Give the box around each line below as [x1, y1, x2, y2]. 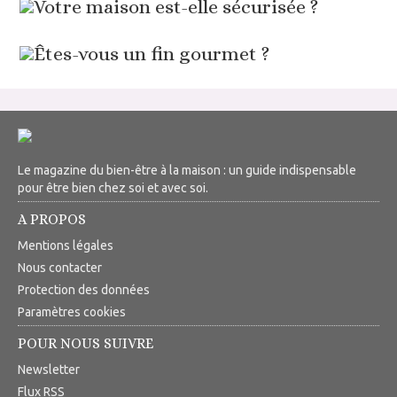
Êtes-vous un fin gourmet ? [34, 43, 270, 66]
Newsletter [18, 362, 80, 378]
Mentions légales [18, 238, 113, 253]
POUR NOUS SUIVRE [18, 335, 153, 353]
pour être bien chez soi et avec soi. [18, 181, 208, 196]
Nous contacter [18, 261, 102, 276]
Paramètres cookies [18, 305, 126, 320]
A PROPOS [18, 211, 86, 229]
